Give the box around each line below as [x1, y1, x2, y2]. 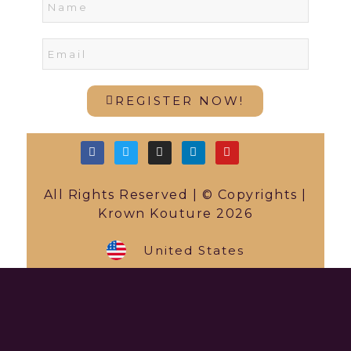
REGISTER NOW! [115, 93, 245, 109]
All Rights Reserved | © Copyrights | [43, 186, 307, 202]
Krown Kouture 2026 [98, 205, 253, 221]
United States [143, 242, 244, 258]
